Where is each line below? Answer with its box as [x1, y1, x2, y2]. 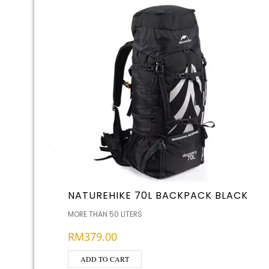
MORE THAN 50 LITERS [68, 209, 142, 219]
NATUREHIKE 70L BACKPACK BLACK [68, 189, 248, 202]
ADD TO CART [80, 254, 129, 264]
